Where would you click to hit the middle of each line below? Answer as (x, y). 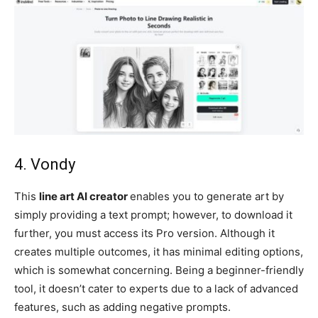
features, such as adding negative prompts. (122, 307)
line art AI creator (84, 196)
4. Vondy (45, 164)
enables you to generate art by (207, 196)
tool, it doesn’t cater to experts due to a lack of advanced (156, 288)
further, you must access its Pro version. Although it (144, 233)
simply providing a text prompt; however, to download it (153, 214)
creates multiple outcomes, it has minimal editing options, (159, 251)
